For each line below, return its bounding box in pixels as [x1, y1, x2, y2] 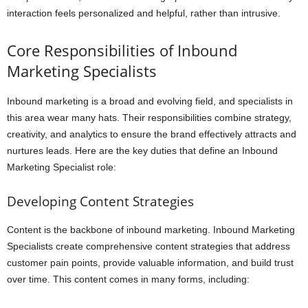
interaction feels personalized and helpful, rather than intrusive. [7, 8, 280, 19]
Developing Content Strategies [7, 192, 194, 211]
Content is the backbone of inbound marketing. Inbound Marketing [7, 224, 295, 236]
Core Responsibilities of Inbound [7, 40, 237, 61]
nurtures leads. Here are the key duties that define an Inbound [7, 145, 278, 157]
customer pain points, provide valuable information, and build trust [7, 257, 294, 269]
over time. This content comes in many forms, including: [7, 274, 250, 285]
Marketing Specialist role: [7, 162, 116, 173]
